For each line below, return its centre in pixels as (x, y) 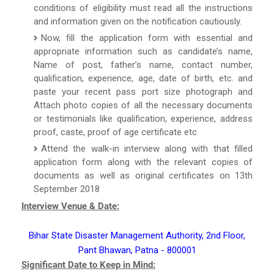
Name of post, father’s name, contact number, (143, 65)
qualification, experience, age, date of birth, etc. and (143, 78)
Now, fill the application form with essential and (147, 38)
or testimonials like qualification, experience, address (143, 118)
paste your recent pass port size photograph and (143, 91)
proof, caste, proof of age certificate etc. (116, 132)
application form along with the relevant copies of (143, 162)
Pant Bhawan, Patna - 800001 (137, 250)
